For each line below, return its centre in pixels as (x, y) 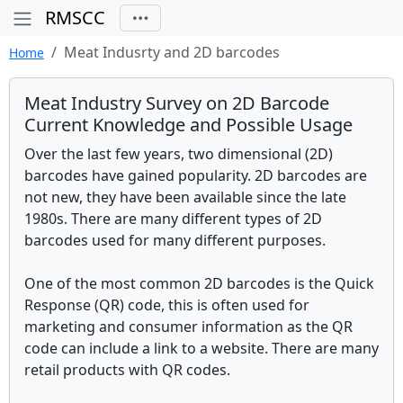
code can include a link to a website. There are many (201, 348)
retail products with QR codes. (127, 370)
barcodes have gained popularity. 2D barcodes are (196, 175)
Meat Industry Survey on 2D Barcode (177, 103)
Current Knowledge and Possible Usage (188, 125)
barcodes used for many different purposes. (175, 240)
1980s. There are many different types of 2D (173, 219)
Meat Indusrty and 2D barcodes (172, 52)
